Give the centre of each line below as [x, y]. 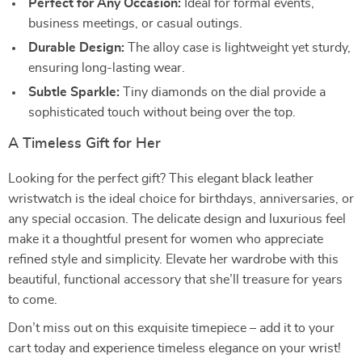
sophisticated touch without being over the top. [162, 112]
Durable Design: [76, 48]
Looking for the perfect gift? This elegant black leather [161, 179]
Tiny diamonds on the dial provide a [223, 92]
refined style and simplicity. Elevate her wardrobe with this [173, 259]
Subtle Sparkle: [74, 92]
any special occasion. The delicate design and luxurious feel [177, 219]
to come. [33, 300]
